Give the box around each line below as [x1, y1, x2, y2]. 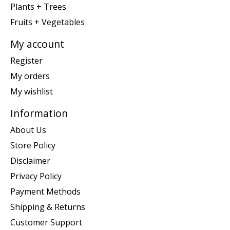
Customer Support [10, 216, 82, 228]
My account [10, 37, 64, 51]
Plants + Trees [10, 1, 66, 13]
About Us [10, 124, 46, 136]
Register [10, 54, 43, 66]
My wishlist [10, 85, 53, 97]
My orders [10, 70, 50, 82]
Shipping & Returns [10, 201, 85, 213]
